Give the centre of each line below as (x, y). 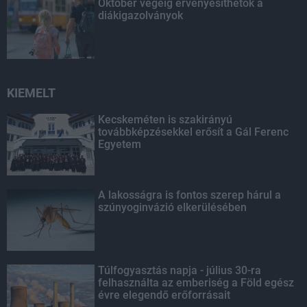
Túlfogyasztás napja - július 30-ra (180, 270)
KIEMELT (31, 93)
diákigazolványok (141, 15)
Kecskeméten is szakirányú (165, 119)
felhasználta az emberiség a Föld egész (196, 282)
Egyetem (120, 144)
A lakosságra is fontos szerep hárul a (190, 195)
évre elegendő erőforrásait (164, 295)
